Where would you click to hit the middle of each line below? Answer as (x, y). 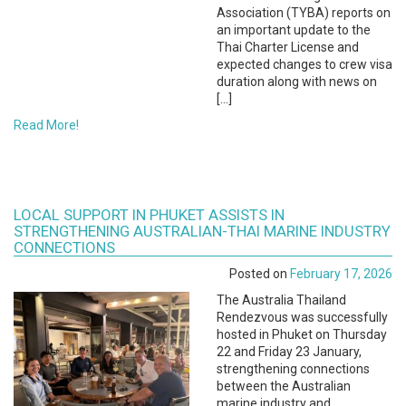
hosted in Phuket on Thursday (302, 334)
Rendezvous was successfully (302, 317)
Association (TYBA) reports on (304, 13)
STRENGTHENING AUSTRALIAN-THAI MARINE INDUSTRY (202, 231)
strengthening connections (293, 369)
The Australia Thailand (281, 300)
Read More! (46, 125)
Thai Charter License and (288, 47)
